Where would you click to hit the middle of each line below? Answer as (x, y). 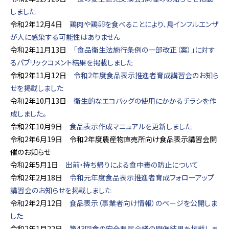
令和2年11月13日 (42, 50)
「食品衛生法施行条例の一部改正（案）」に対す (144, 50)
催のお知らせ (30, 152)
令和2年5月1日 (38, 165)
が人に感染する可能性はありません (65, 37)
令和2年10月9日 (40, 126)
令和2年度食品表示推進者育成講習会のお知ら (146, 75)
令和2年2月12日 (40, 203)
